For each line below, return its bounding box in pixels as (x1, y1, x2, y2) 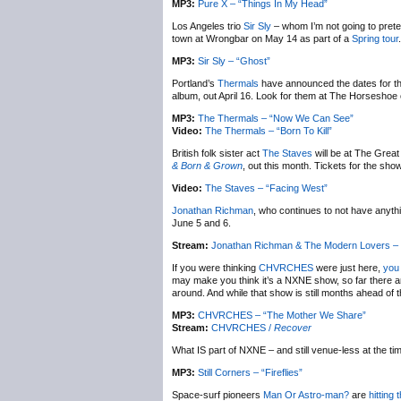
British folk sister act (172, 148, 262, 158)
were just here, (313, 262, 383, 273)
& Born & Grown (172, 160, 243, 171)
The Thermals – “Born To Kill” (205, 125, 332, 136)
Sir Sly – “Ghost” (198, 55, 270, 66)
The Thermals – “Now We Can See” (198, 113, 354, 124)
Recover (274, 322, 311, 333)
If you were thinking (172, 262, 259, 273)
